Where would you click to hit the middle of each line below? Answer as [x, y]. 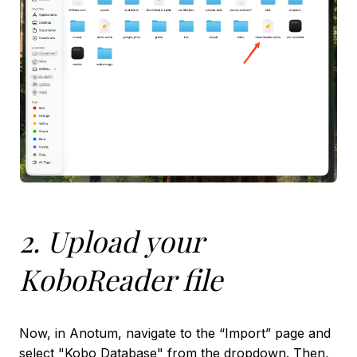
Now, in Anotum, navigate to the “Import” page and [175, 333]
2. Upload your [111, 241]
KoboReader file [121, 279]
